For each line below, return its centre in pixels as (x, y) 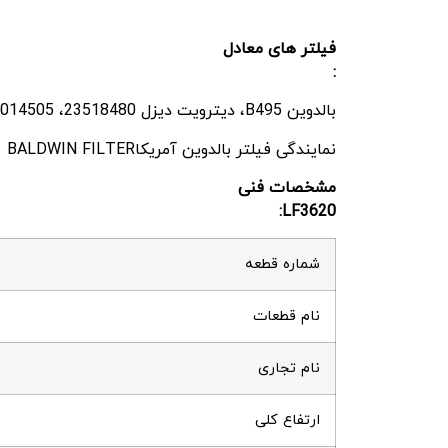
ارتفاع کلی (287, 421)
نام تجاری (289, 369)
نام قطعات (286, 317)
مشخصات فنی (287, 187)
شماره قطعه (282, 265)
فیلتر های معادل (279, 48)
